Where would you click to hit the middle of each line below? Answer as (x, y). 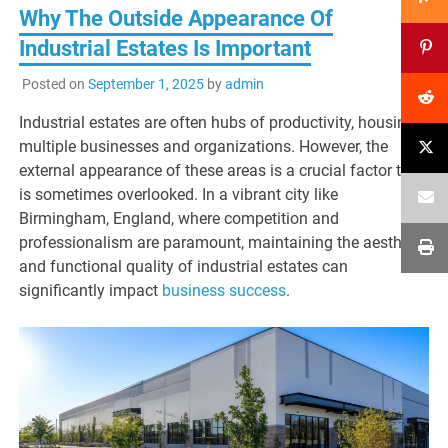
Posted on (54, 83)
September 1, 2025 (145, 83)
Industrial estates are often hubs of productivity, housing (217, 122)
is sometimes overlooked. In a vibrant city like (179, 194)
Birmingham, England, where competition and (179, 218)
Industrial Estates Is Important (165, 48)
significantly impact (91, 290)
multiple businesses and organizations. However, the (204, 146)
